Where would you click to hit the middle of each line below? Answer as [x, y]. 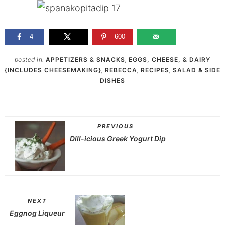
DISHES [113, 80]
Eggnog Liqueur [37, 213]
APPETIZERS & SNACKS [86, 59]
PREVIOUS [116, 126]
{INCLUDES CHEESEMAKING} [53, 70]
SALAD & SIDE [197, 70]
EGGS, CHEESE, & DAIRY [170, 59]
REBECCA [121, 70]
